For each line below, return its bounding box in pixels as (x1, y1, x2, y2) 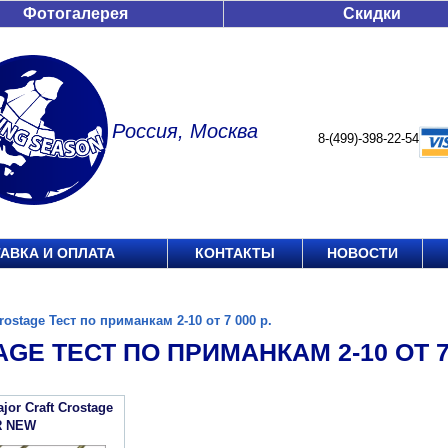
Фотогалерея (23, 5, 128, 22)
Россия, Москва (112, 120, 258, 142)
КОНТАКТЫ (195, 245, 275, 261)
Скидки (343, 5, 401, 22)
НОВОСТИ (327, 245, 398, 261)
